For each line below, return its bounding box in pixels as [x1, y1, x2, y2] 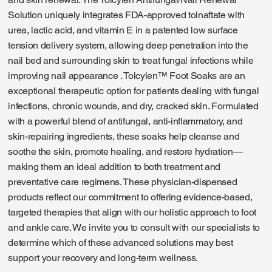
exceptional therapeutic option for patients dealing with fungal [8, 85, 259, 97]
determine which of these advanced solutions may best [8, 237, 233, 249]
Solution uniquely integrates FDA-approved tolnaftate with [8, 9, 245, 21]
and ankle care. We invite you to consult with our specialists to [8, 222, 260, 234]
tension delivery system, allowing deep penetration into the [8, 39, 248, 52]
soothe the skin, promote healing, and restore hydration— [8, 146, 243, 158]
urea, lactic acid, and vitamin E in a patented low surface [8, 24, 238, 36]
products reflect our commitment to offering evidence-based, [8, 191, 253, 203]
